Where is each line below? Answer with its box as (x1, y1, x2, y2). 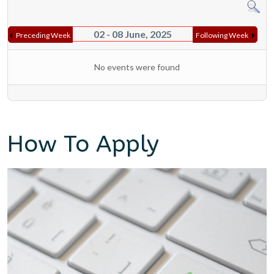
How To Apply (7, 130, 159, 158)
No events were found (94, 61, 180, 72)
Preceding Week (16, 30, 71, 40)
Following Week (195, 30, 248, 40)
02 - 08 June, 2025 (93, 28, 172, 40)
